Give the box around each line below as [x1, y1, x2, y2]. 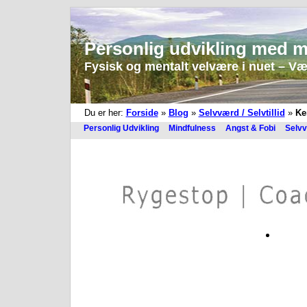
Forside [125, 108, 158, 118]
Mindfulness [168, 123, 216, 133]
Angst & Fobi [225, 123, 275, 133]
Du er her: [84, 108, 126, 118]
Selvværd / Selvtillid [198, 108, 285, 118]
